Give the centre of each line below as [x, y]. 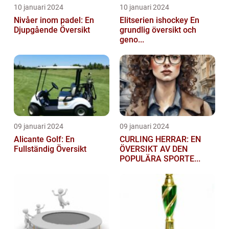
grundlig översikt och [158, 30]
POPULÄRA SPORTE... [160, 159]
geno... [132, 40]
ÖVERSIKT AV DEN [154, 149]
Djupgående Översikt [52, 30]
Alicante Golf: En [44, 140]
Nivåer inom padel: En [54, 20]
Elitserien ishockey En [155, 20]
